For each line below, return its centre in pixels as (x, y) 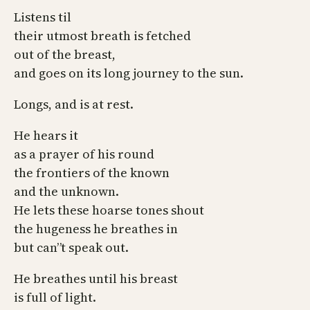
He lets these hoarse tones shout (109, 210)
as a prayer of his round (84, 154)
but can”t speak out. (71, 247)
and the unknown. (66, 191)
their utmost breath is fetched (102, 35)
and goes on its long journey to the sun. (129, 73)
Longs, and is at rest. (74, 104)
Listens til (43, 17)
